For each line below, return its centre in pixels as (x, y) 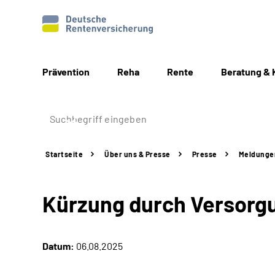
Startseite (64, 154)
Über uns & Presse (137, 154)
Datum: (58, 246)
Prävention (66, 72)
